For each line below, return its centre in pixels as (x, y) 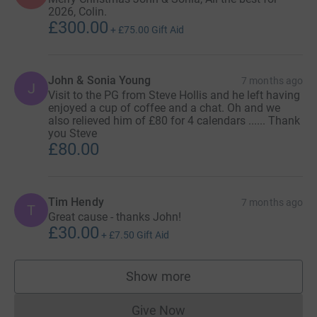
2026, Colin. (77, 11)
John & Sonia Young (100, 80)
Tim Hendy (76, 202)
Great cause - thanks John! (115, 217)
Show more (158, 276)
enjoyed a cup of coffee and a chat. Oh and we (164, 108)
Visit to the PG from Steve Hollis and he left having (174, 95)
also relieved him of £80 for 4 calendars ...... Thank (174, 120)
